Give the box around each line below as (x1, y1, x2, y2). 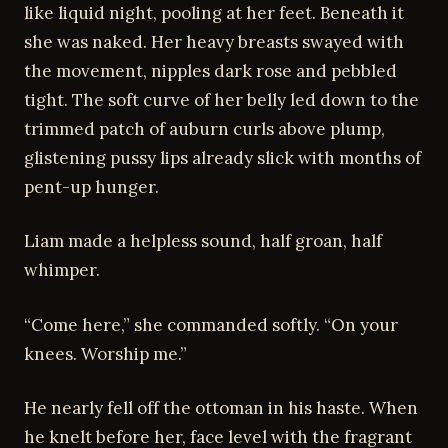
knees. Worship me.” (24, 342, 187, 365)
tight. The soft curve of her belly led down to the (24, 88, 419, 111)
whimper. (24, 259, 100, 281)
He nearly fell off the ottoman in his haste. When (24, 397, 418, 419)
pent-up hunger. (24, 175, 159, 198)
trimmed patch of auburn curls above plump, (24, 117, 385, 140)
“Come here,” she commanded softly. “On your (24, 313, 398, 336)
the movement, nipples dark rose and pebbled (24, 59, 397, 82)
